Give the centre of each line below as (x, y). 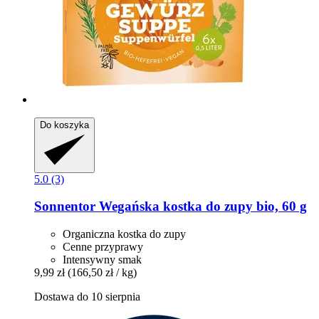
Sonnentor (65, 206)
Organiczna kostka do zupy (124, 234)
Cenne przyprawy (103, 246)
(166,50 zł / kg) (102, 272)
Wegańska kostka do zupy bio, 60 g (201, 206)
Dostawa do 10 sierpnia (87, 296)
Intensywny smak (102, 259)
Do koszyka (64, 125)
